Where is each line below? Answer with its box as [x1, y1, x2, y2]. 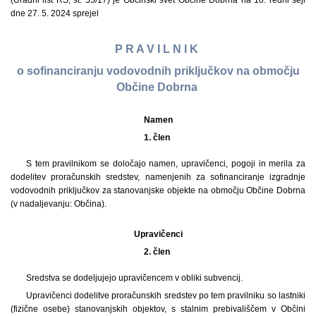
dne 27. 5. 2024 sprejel [11, 8, 99, 18]
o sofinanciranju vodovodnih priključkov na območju [16, 65, 300, 78]
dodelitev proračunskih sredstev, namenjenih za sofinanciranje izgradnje [11, 171, 305, 182]
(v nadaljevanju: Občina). [11, 198, 107, 209]
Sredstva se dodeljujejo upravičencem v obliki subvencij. [25, 272, 243, 283]
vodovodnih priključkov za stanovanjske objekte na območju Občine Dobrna [11, 185, 305, 195]
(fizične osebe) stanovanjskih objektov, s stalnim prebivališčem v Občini [11, 303, 305, 314]
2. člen [144, 246, 172, 257]
